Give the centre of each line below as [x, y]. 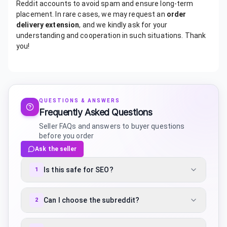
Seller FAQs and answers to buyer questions [112, 126]
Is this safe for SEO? [79, 169]
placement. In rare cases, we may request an [91, 14]
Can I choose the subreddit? [92, 200]
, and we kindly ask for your [123, 25]
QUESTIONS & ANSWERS [80, 101]
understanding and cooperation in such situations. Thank [111, 35]
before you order [67, 136]
